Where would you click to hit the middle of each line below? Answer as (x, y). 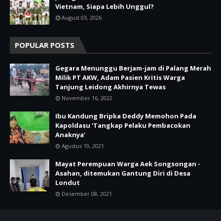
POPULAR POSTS (45, 45)
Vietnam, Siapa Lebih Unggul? (105, 6)
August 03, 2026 (82, 17)
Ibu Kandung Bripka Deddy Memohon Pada (126, 116)
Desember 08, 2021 (87, 193)
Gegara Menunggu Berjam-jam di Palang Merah (133, 68)
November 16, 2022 (87, 98)
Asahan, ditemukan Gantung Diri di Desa (123, 173)
